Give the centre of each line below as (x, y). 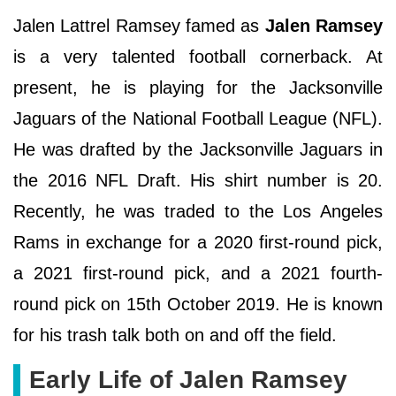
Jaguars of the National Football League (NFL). (198, 119)
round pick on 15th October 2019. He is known (198, 305)
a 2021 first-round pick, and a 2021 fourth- (198, 274)
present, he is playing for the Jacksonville (198, 88)
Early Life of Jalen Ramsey (192, 380)
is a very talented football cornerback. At (198, 57)
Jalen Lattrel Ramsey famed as (139, 26)
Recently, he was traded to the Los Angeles (198, 212)
